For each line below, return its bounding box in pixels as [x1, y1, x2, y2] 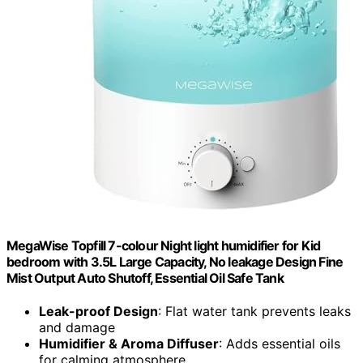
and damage [39, 318, 115, 335]
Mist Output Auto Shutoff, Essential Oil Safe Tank [6, 269, 284, 286]
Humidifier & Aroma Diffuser [39, 335, 219, 352]
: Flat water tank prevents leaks [158, 302, 351, 319]
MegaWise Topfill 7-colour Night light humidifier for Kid [6, 237, 321, 254]
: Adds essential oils [219, 335, 340, 352]
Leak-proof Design [39, 302, 158, 319]
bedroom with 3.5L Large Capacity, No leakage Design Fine [6, 253, 344, 270]
